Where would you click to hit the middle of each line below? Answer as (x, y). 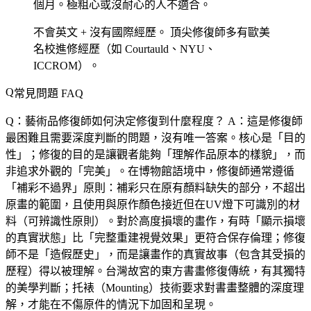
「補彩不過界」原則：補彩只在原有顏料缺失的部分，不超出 (155, 188)
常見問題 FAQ (49, 94)
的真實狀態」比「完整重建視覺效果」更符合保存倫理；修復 (155, 238)
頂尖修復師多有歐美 (219, 33)
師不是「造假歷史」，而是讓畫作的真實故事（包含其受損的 (155, 255)
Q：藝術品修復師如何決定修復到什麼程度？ (115, 121)
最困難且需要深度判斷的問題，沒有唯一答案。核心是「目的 (155, 138)
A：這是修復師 (264, 121)
